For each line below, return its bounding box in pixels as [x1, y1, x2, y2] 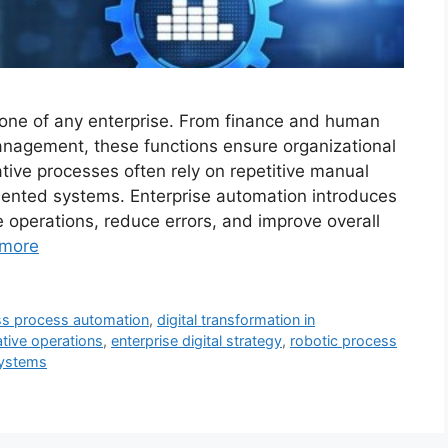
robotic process [290, 332, 397, 350]
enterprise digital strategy [111, 332, 282, 350]
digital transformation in [157, 311, 316, 329]
